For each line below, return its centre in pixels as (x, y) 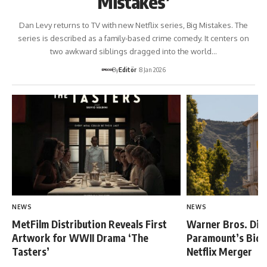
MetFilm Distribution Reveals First (89, 224)
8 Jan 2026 (153, 69)
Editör (128, 69)
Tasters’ (31, 252)
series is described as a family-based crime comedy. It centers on (133, 38)
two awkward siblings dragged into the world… (133, 51)
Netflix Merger (219, 252)
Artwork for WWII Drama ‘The (80, 238)
